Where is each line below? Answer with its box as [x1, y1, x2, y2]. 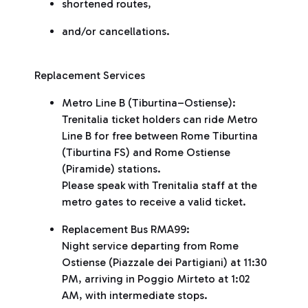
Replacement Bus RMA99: [62, 223, 190, 236]
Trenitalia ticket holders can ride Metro [62, 113, 258, 126]
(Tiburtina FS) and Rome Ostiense [62, 146, 230, 159]
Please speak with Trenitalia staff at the [62, 179, 257, 192]
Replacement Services [34, 69, 145, 82]
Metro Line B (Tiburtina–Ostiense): [62, 96, 236, 109]
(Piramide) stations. [62, 162, 161, 175]
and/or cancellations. [62, 25, 170, 38]
